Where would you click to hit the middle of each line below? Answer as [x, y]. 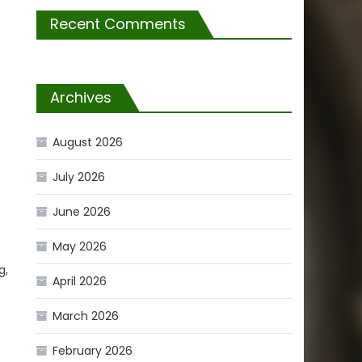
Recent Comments [118, 23]
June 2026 [82, 211]
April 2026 [80, 281]
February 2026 [93, 350]
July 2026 [79, 177]
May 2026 [80, 246]
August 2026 [88, 142]
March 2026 [86, 316]
